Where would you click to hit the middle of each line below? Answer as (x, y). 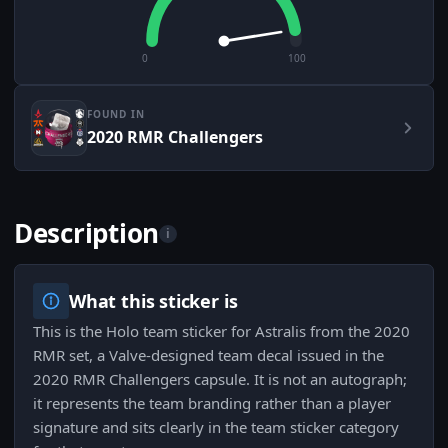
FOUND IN (116, 114)
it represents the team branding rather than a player (212, 403)
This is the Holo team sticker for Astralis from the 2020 (221, 331)
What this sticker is (153, 301)
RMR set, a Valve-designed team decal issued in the (208, 355)
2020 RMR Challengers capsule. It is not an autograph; (220, 379)
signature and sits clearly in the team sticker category (216, 427)
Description (87, 233)
